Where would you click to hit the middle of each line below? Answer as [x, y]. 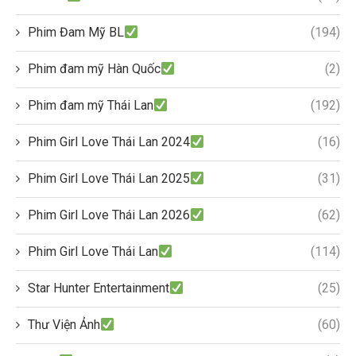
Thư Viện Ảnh [64, 325]
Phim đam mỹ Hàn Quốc [94, 69]
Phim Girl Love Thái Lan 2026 [109, 215]
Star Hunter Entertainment [99, 288]
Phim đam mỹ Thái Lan [91, 106]
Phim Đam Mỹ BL [76, 33]
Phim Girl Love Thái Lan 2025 [109, 179]
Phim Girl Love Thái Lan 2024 [109, 142]
